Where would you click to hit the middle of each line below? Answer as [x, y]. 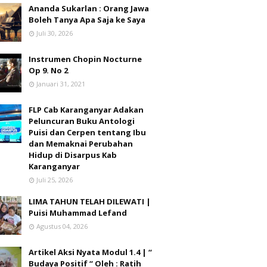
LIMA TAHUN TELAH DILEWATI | [90, 201]
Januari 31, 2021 [61, 84]
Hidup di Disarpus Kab [73, 155]
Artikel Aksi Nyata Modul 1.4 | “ [90, 252]
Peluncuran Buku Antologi [82, 121]
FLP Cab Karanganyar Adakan [86, 110]
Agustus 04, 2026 [62, 226]
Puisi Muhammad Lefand [78, 213]
